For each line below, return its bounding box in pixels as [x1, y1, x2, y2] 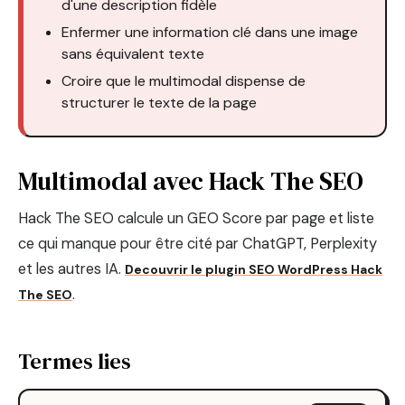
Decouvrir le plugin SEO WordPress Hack [125, 260, 382, 278]
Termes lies [18, 345, 131, 376]
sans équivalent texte [61, 43, 204, 63]
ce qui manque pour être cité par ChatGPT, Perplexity [18, 233, 377, 253]
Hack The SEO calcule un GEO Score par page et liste [18, 208, 374, 228]
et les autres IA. [18, 259, 125, 278]
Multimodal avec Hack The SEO [18, 163, 363, 198]
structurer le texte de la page [61, 92, 257, 112]
